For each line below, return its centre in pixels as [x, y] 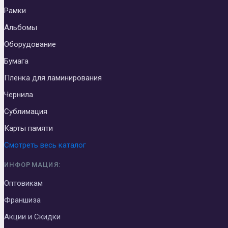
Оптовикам [23, 183]
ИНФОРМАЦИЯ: [33, 164]
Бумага [16, 61]
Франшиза [22, 200]
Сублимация [26, 111]
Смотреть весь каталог [45, 145]
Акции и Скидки [32, 217]
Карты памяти [28, 128]
